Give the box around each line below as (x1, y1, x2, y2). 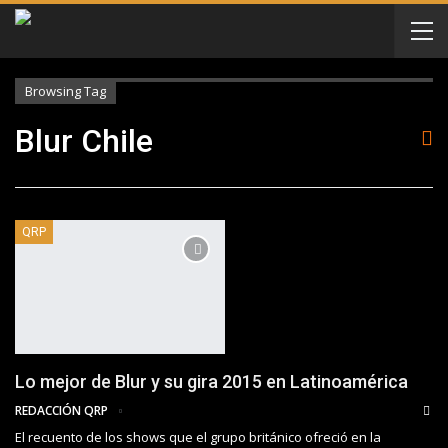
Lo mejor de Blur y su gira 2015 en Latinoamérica (15, 371, 408, 393)
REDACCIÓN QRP (15, 402, 111, 420)
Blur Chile (15, 122, 153, 160)
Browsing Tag (25, 82, 106, 100)
